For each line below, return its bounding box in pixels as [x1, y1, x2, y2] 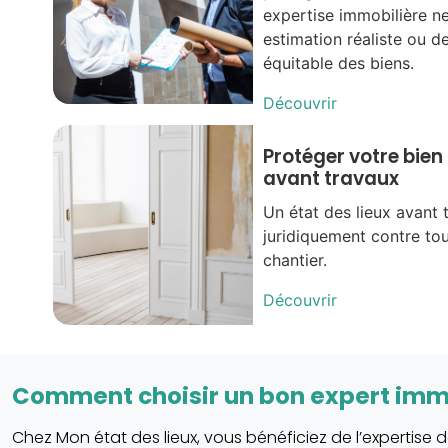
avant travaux [262, 165, 399, 193]
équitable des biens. [262, 53, 414, 74]
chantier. [262, 250, 327, 271]
